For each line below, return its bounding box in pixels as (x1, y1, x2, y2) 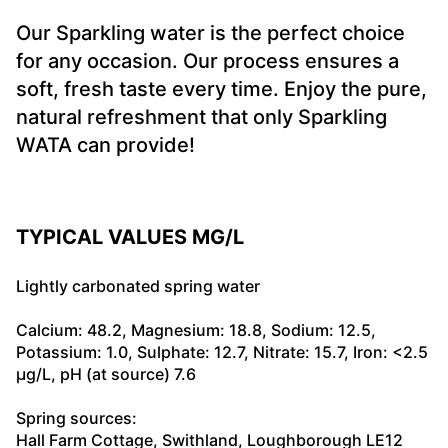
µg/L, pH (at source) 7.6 (16, 363, 196, 384)
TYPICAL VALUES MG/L (16, 224, 244, 249)
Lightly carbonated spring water (16, 275, 260, 296)
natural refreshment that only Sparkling (16, 104, 387, 129)
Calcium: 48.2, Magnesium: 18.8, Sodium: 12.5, (16, 319, 376, 340)
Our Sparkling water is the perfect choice (16, 20, 405, 45)
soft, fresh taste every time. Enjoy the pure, (16, 76, 427, 101)
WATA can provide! (16, 132, 195, 157)
